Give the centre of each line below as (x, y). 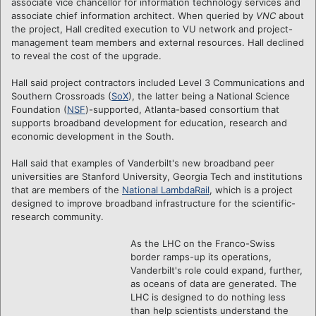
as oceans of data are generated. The (214, 283)
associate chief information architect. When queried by (134, 15)
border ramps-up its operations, (201, 256)
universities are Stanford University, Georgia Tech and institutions (157, 176)
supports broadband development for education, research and (149, 122)
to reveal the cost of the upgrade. (86, 55)
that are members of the (67, 189)
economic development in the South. (93, 136)
